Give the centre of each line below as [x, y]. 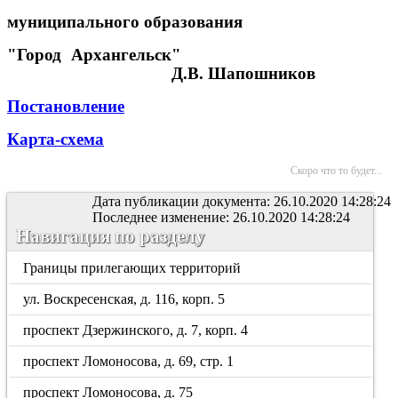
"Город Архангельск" [94, 55]
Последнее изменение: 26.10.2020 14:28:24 [221, 217]
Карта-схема [56, 139]
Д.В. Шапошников [243, 73]
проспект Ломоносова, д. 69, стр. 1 [129, 361]
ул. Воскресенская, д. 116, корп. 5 [124, 299]
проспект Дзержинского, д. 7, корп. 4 [136, 330]
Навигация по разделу [111, 236]
